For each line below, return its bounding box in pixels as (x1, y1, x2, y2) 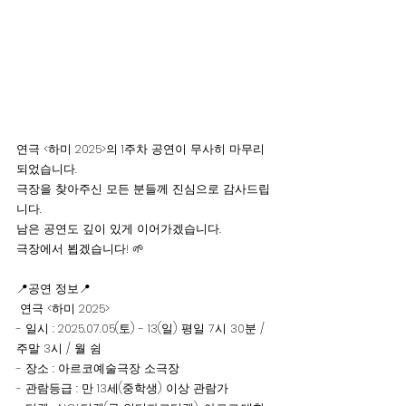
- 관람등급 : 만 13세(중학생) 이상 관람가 (16, 379, 228, 397)
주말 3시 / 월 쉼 (16, 339, 101, 357)
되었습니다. (16, 159, 77, 178)
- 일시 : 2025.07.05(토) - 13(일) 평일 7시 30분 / (16, 319, 268, 337)
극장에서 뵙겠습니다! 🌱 (16, 239, 144, 257)
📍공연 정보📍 (16, 279, 91, 297)
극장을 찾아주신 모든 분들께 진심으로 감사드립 (16, 179, 270, 198)
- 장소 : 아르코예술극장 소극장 (16, 359, 183, 377)
